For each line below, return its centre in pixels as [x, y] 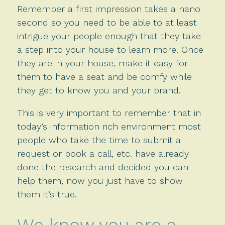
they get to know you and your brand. [99, 90]
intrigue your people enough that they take [109, 36]
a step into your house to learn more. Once [110, 49]
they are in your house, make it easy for [102, 63]
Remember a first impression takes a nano [108, 9]
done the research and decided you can [102, 167]
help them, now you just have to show [100, 180]
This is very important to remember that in [109, 113]
